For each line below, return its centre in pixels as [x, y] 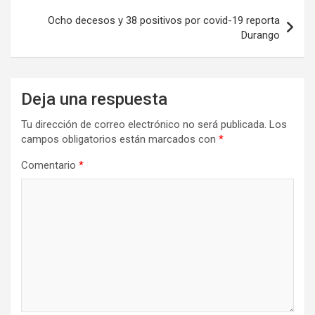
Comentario [50, 165]
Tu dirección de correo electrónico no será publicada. [144, 124]
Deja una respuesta [94, 99]
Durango [261, 35]
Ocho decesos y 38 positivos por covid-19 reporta [164, 20]
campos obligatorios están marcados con [120, 139]
